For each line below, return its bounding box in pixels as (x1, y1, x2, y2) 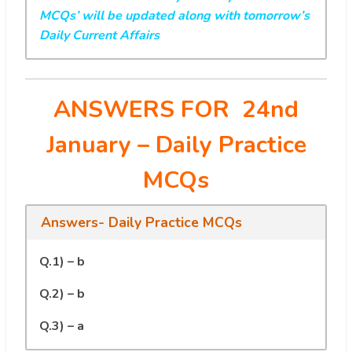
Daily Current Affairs (39, 26, 159, 44)
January (46, 128, 137, 161)
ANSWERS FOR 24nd (53, 93, 299, 126)
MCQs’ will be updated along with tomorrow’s (39, 6, 310, 24)
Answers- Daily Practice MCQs (40, 213, 242, 233)
